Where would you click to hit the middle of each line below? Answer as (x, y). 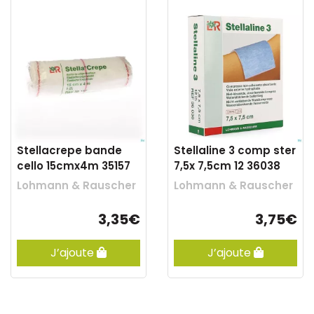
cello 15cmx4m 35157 (74, 166)
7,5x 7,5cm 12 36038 (227, 166)
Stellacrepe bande (69, 150)
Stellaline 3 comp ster (235, 150)
